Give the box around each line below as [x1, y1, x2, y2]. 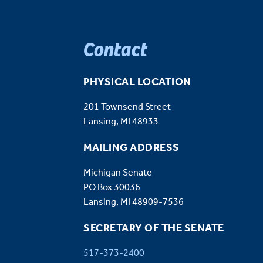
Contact [83, 35, 147, 62]
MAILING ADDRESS [83, 138, 180, 159]
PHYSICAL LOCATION [83, 72, 191, 93]
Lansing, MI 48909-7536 [83, 193, 184, 212]
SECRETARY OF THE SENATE [83, 218, 224, 239]
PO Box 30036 [83, 178, 140, 197]
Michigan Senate [83, 164, 152, 183]
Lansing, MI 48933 [83, 113, 159, 131]
